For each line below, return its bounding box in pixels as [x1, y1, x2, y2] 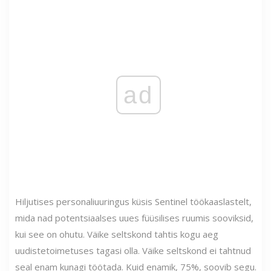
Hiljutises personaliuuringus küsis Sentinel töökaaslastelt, [15, 195, 252, 207]
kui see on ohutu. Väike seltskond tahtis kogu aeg [15, 227, 218, 240]
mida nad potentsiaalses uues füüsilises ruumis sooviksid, [15, 211, 253, 224]
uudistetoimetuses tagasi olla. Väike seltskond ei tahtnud [15, 244, 251, 256]
